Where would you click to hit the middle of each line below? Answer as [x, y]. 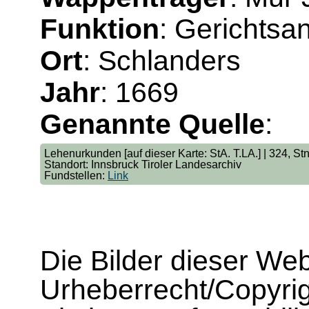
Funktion [100, 29]
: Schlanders [162, 61]
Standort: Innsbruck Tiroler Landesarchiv [143, 164]
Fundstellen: [76, 175]
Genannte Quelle [152, 124]
